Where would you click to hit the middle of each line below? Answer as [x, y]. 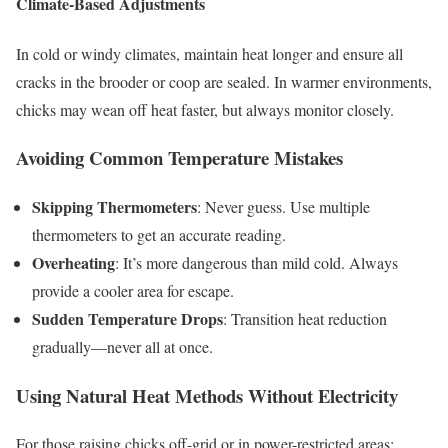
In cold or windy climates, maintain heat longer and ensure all [209, 53]
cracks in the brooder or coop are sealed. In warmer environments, [224, 81]
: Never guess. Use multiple [283, 207]
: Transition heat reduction [305, 319]
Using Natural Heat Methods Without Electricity [207, 395]
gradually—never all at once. [122, 347]
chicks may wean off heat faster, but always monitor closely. [205, 109]
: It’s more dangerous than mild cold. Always [256, 263]
